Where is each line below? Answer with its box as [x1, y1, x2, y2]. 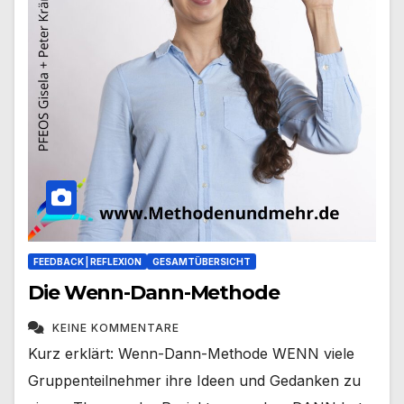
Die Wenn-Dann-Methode [28, 280, 280, 306]
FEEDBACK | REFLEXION [33, 256, 142, 268]
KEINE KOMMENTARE [52, 321, 179, 335]
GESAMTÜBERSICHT [152, 256, 251, 268]
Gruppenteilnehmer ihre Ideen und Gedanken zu [28, 372, 361, 390]
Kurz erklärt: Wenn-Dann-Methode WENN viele [28, 344, 354, 363]
